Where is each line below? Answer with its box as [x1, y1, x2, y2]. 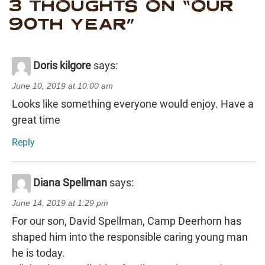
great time [12, 113, 60, 126]
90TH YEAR [9, 14, 127, 33]
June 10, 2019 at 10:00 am [12, 80, 113, 91]
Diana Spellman [33, 176, 107, 189]
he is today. [12, 246, 65, 259]
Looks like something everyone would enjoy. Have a [12, 97, 254, 110]
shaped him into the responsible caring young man [12, 230, 248, 243]
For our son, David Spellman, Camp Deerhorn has [12, 214, 241, 227]
